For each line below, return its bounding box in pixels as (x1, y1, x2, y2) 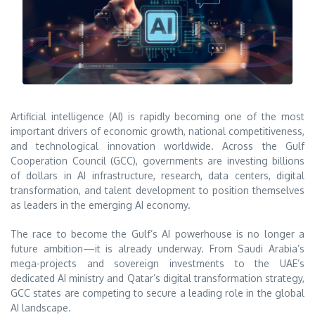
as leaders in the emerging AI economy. (11, 199, 191, 212)
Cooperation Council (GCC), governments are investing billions (11, 155, 304, 167)
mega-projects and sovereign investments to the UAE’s (11, 257, 304, 269)
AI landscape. (11, 301, 71, 314)
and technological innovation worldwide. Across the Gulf (11, 140, 304, 153)
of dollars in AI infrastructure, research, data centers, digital (11, 169, 304, 182)
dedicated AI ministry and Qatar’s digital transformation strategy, (11, 271, 304, 284)
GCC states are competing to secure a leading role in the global (11, 286, 304, 299)
